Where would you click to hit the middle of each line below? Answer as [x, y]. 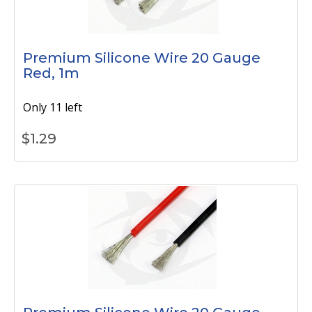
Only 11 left [53, 107]
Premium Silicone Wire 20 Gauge [142, 58]
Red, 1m [51, 73]
